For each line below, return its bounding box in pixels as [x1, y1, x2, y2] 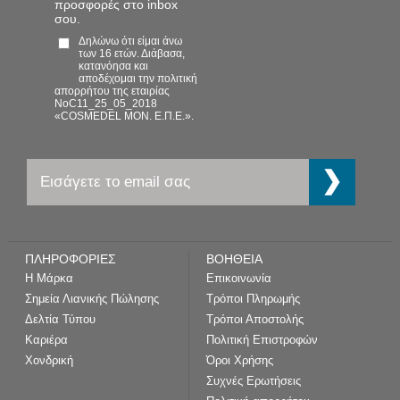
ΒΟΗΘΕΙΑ [206, 251, 263, 266]
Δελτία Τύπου [25, 312, 96, 326]
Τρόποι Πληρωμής [206, 291, 301, 305]
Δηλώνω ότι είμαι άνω [78, 35, 182, 48]
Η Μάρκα [25, 271, 74, 285]
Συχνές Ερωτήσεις [206, 373, 302, 387]
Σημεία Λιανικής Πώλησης [25, 291, 160, 305]
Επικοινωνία [206, 271, 272, 285]
